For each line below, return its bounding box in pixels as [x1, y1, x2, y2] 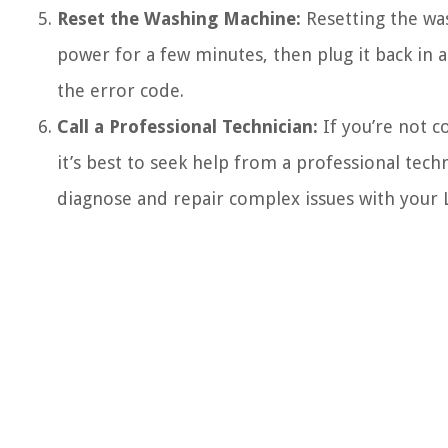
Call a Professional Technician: [57, 116, 318, 137]
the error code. [57, 80, 184, 101]
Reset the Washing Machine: [57, 8, 301, 29]
